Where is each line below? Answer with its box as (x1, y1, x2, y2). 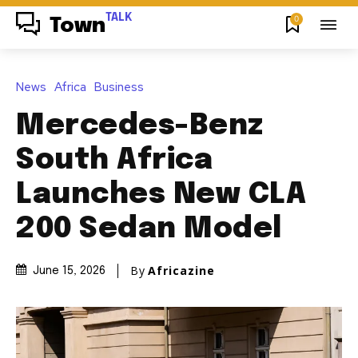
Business (94, 78, 144, 95)
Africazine (148, 262, 215, 278)
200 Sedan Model (16, 214, 282, 244)
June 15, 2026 (33, 265, 105, 277)
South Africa (16, 145, 213, 175)
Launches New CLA (16, 180, 306, 209)
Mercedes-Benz (16, 111, 264, 141)
